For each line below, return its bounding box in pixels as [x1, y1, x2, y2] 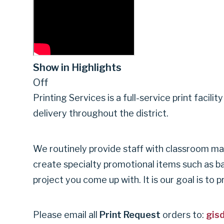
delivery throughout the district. [33, 108, 168, 118]
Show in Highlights [33, 61, 121, 73]
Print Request [99, 209, 160, 220]
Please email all [33, 209, 99, 220]
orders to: [160, 209, 206, 220]
